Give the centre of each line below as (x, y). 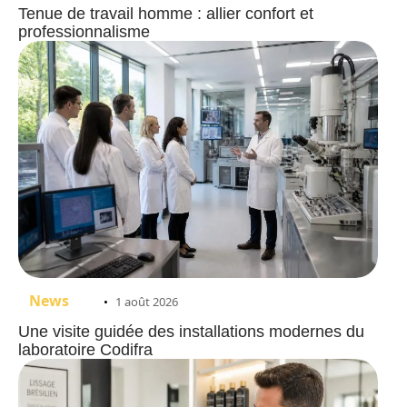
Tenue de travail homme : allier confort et (166, 14)
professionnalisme (84, 32)
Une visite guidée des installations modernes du (191, 332)
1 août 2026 (147, 302)
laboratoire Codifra (85, 350)
